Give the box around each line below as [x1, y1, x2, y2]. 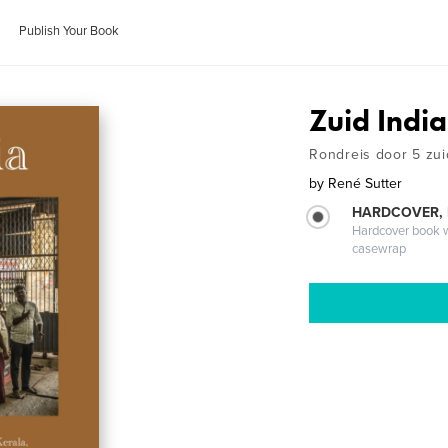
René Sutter [328, 175, 403, 192]
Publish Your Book [19, 23, 120, 39]
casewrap [352, 241, 407, 257]
